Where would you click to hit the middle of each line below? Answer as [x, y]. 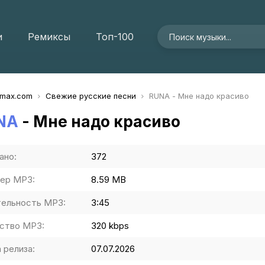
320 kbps [110, 226]
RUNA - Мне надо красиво [198, 96]
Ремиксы [49, 37]
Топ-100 [115, 37]
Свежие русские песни [91, 96]
